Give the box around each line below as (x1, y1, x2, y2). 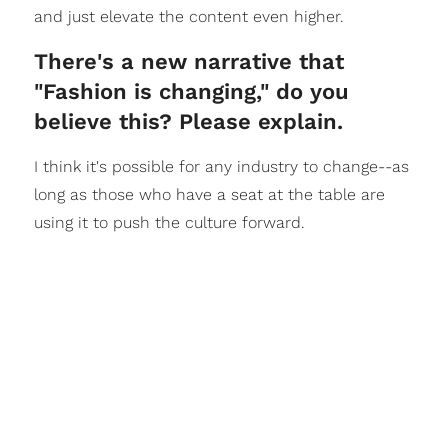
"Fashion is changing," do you (33, 78, 349, 104)
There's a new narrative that (33, 48, 344, 74)
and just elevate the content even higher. (33, 6, 344, 26)
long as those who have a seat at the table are (33, 184, 385, 204)
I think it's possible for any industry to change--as (33, 156, 409, 176)
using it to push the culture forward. (33, 212, 305, 232)
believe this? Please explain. (33, 108, 343, 134)
